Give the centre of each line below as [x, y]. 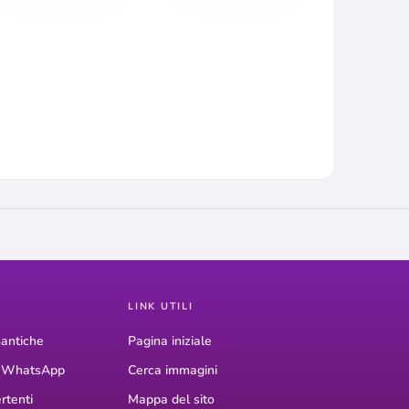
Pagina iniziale [170, 341]
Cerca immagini [173, 371]
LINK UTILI [161, 307]
